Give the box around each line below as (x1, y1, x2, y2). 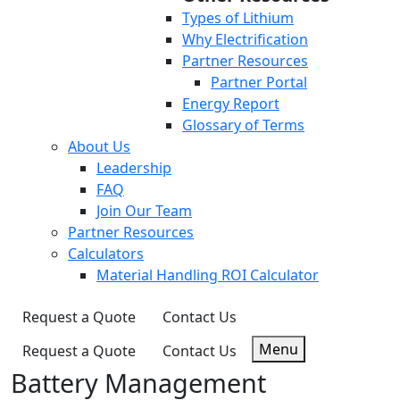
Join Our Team (96, 201, 192, 221)
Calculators (68, 244, 144, 263)
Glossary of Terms (182, 115, 304, 135)
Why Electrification (182, 29, 308, 49)
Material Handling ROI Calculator (96, 265, 319, 285)
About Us (68, 137, 130, 156)
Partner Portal (211, 72, 307, 92)
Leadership (96, 158, 171, 178)
